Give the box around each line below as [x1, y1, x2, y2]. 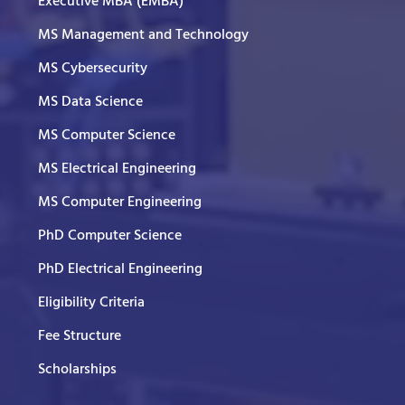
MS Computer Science [38, 124, 175, 148]
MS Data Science [38, 90, 143, 115]
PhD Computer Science [38, 224, 182, 249]
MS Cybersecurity [38, 57, 147, 81]
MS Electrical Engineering [38, 157, 196, 182]
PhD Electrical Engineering [38, 258, 202, 282]
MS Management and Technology [38, 24, 249, 48]
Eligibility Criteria [38, 291, 145, 316]
